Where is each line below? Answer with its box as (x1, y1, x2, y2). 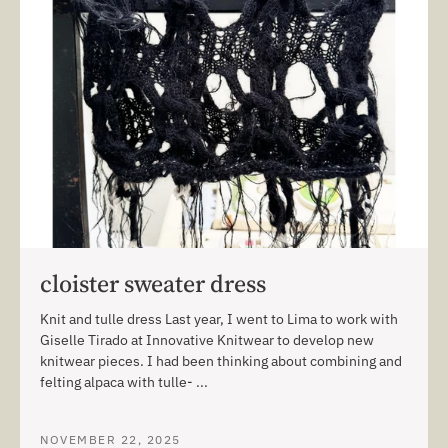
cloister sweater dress (40, 267, 266, 301)
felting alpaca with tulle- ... (40, 373, 208, 392)
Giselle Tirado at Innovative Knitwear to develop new (40, 331, 374, 350)
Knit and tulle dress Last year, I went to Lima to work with (40, 310, 398, 329)
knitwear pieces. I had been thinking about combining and (40, 352, 402, 371)
